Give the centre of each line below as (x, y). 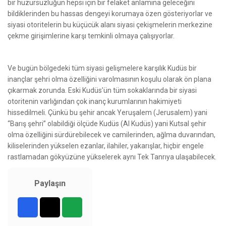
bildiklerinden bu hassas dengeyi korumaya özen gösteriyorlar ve (110, 13)
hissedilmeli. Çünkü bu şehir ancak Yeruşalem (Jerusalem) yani (107, 112)
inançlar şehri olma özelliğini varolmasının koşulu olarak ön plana (109, 79)
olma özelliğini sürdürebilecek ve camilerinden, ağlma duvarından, (111, 134)
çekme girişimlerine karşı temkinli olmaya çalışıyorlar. (91, 36)
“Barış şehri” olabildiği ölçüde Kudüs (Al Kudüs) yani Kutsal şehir (107, 123)
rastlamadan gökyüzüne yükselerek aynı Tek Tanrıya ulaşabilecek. (112, 157)
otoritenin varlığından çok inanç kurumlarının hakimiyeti (95, 101)
